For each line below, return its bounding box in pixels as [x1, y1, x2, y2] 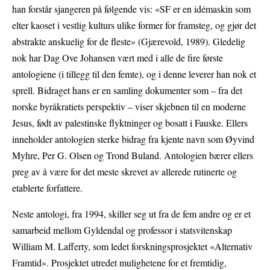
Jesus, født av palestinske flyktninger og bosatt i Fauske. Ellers [12, 116, 248, 130]
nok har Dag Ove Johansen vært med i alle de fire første [12, 51, 223, 64]
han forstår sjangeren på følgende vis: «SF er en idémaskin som [12, 2, 251, 16]
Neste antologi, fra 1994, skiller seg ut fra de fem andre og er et [12, 207, 251, 221]
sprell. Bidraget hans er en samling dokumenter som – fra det [12, 84, 242, 97]
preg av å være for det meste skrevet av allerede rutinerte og [12, 165, 237, 178]
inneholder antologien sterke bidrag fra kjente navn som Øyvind [12, 133, 254, 146]
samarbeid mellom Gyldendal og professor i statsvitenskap [12, 224, 232, 237]
